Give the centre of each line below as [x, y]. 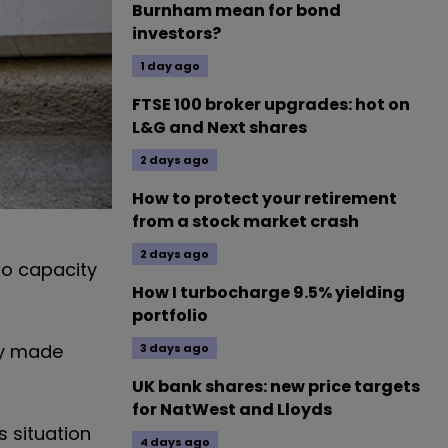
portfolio [170, 315]
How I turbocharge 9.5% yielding [268, 292]
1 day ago [170, 66]
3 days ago [174, 348]
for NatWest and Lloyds [232, 409]
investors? [176, 33]
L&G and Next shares [219, 127]
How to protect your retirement [264, 198]
